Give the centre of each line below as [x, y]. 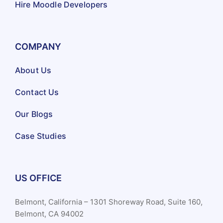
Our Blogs [34, 114]
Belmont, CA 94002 [49, 214]
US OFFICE [38, 178]
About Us [33, 70]
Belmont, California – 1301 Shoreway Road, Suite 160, [109, 202]
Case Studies [41, 136]
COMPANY [38, 47]
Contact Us [37, 92]
